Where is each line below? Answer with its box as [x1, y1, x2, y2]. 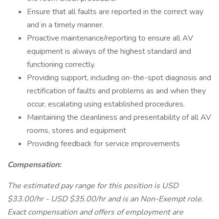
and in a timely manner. [27, 20, 104, 30]
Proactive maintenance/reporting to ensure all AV [27, 33, 193, 44]
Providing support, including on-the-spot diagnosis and [27, 72, 211, 83]
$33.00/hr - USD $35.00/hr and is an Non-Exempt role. [7, 194, 203, 204]
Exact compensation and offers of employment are [7, 207, 183, 218]
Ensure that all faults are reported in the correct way [27, 6, 203, 17]
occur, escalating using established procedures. [27, 99, 185, 109]
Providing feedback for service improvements [27, 138, 180, 149]
